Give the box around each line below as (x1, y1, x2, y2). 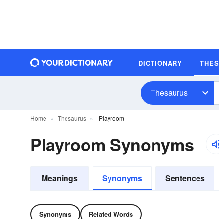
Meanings (42, 173, 78, 184)
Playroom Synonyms (30, 132, 194, 156)
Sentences (165, 173, 205, 184)
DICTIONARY (138, 58, 182, 67)
